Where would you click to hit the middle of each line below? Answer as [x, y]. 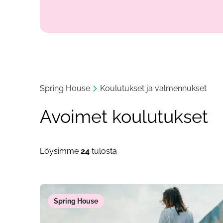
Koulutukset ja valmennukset [153, 88]
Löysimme [60, 151]
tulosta [103, 151]
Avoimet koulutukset [124, 116]
